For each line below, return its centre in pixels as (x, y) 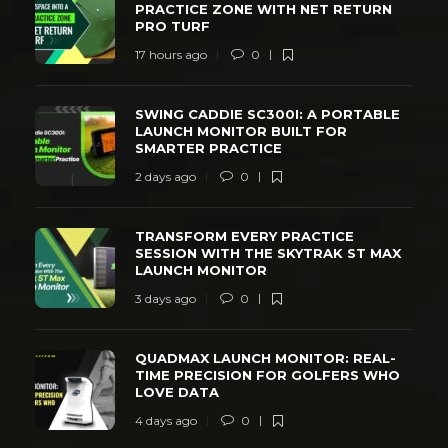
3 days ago (165, 298)
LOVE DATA (179, 391)
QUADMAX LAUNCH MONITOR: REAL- (265, 357)
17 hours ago (171, 54)
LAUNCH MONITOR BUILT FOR (241, 130)
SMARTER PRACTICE (210, 147)
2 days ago (165, 176)
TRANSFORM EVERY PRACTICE (244, 235)
